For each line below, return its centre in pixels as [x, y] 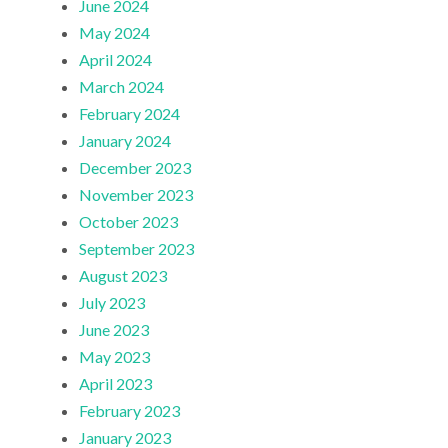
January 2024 [125, 140]
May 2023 [115, 356]
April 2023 [116, 383]
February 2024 [130, 113]
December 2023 [135, 167]
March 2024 [122, 86]
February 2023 [130, 410]
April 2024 [116, 59]
